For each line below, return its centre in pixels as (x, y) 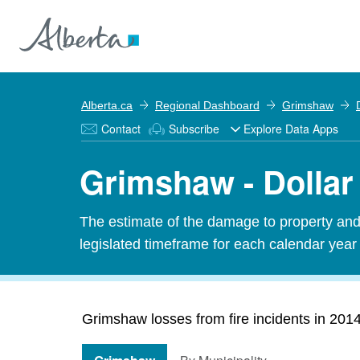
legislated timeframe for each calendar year (218, 244)
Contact (121, 129)
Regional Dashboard (207, 105)
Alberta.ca (107, 105)
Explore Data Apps (291, 129)
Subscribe (194, 129)
